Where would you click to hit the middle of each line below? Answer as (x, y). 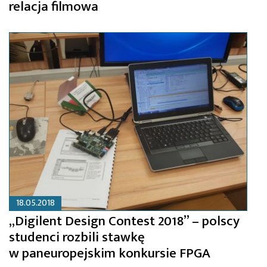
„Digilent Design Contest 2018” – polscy (124, 221)
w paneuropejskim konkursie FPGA (110, 254)
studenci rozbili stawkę (77, 237)
